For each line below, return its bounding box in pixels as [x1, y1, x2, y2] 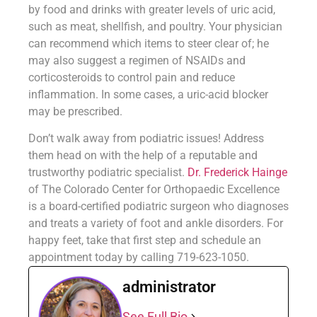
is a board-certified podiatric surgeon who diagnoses [28, 199, 289, 213]
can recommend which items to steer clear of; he [28, 36, 269, 50]
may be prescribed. [28, 104, 122, 118]
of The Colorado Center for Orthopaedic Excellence [28, 182, 279, 196]
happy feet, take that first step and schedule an [28, 233, 261, 247]
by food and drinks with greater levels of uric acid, [28, 2, 275, 16]
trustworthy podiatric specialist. [28, 165, 188, 179]
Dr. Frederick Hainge [188, 165, 287, 179]
